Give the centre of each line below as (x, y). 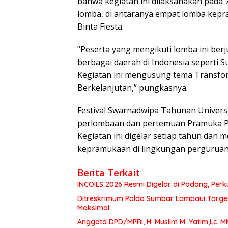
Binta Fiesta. (101, 26)
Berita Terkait (109, 172)
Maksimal (93, 207)
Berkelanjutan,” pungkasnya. (133, 87)
